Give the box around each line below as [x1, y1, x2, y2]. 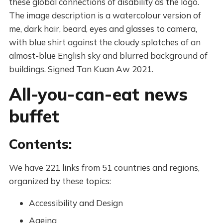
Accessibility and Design [28, 198, 123, 208]
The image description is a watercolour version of [8, 10, 201, 20]
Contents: [8, 135, 72, 152]
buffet [8, 106, 59, 127]
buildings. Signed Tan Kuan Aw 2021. [8, 64, 153, 74]
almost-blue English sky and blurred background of [8, 50, 208, 61]
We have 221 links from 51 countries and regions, [8, 162, 200, 173]
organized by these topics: [8, 176, 111, 186]
